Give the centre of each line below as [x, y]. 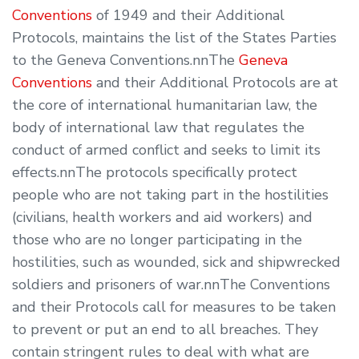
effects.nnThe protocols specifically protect [155, 172]
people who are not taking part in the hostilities [170, 195]
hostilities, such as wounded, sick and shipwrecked [176, 262]
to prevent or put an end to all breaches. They [165, 329]
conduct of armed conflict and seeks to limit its [166, 150]
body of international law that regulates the [158, 127]
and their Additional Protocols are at [215, 83]
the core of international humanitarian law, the [165, 105]
